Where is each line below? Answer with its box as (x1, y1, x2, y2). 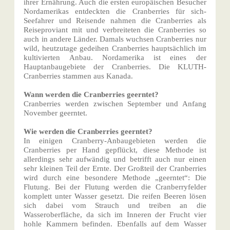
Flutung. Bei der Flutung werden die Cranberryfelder (24, 183, 206, 191)
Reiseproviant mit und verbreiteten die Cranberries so (24, 26, 206, 34)
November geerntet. (24, 109, 88, 118)
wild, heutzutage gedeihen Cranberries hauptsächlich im (24, 44, 206, 53)
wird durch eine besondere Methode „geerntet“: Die (24, 174, 206, 182)
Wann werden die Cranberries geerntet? (24, 90, 159, 99)
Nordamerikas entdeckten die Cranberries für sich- (24, 7, 206, 16)
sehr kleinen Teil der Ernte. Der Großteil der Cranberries (24, 164, 206, 173)
